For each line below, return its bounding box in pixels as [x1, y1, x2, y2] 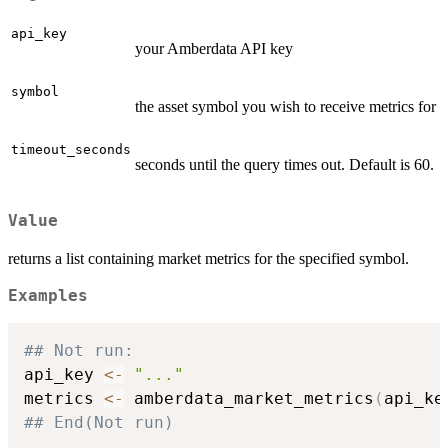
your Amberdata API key [135, 40, 293, 58]
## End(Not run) [24, 412, 174, 432]
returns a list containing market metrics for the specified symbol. [8, 250, 409, 268]
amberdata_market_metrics [124, 388, 374, 408]
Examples [8, 287, 88, 306]
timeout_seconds [11, 142, 131, 158]
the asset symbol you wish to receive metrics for [135, 98, 436, 116]
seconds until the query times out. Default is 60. [135, 156, 434, 174]
